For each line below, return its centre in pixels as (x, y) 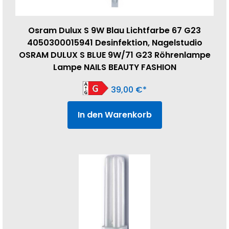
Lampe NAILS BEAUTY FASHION (114, 67)
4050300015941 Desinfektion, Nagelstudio (114, 42)
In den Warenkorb (114, 114)
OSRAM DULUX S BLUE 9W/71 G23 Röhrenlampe (114, 55)
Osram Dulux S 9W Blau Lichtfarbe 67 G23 (114, 30)
